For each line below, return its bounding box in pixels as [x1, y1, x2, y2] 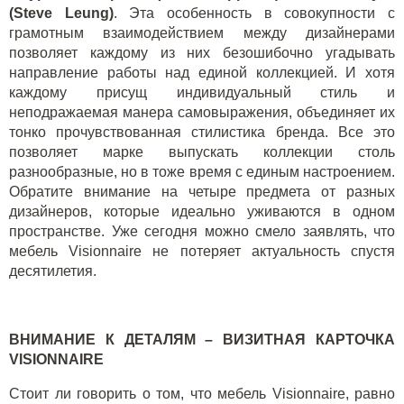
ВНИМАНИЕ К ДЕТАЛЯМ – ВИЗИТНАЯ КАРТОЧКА [9, 332, 395, 347]
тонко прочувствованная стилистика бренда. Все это [9, 124, 395, 140]
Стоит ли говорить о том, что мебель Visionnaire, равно [9, 386, 395, 401]
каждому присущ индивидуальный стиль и [9, 85, 395, 100]
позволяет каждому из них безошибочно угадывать [9, 45, 395, 60]
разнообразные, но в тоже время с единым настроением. [9, 164, 395, 179]
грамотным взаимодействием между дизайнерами [9, 25, 395, 41]
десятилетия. [9, 263, 96, 279]
